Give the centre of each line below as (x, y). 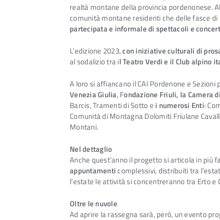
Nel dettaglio (91, 149)
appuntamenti (93, 170)
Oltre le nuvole (94, 203)
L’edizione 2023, (96, 51)
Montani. (84, 127)
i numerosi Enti (180, 106)
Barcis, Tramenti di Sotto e (112, 106)
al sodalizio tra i (95, 62)
